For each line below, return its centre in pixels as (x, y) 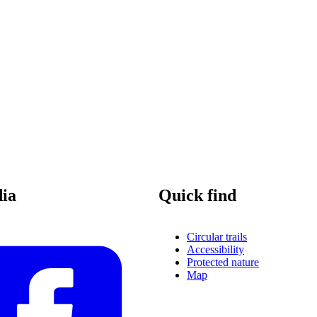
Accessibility (215, 249)
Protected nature (223, 262)
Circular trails (217, 236)
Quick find (197, 195)
